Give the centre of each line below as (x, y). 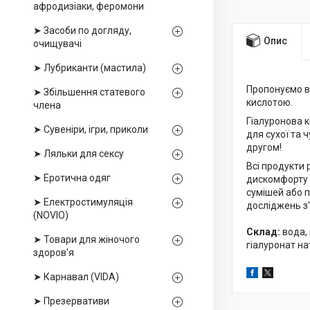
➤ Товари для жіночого (86, 239)
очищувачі (57, 44)
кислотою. (270, 102)
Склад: (264, 232)
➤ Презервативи (71, 301)
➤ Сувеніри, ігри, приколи (91, 129)
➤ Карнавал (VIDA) (76, 277)
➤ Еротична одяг (72, 178)
